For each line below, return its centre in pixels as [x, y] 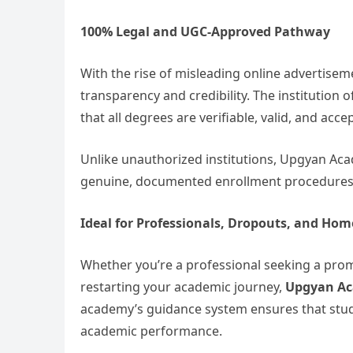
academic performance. [151, 331]
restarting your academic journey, [183, 287]
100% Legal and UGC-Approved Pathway [205, 32]
